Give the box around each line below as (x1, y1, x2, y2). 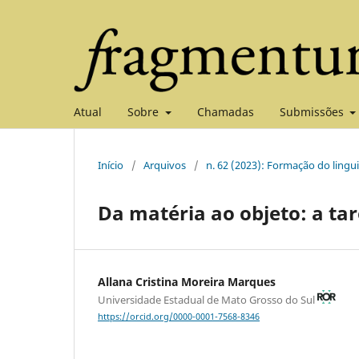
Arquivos (143, 157, 186, 172)
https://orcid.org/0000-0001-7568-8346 (98, 310, 260, 322)
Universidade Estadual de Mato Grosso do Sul (98, 292, 317, 307)
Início (98, 157, 123, 172)
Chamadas (196, 103, 254, 119)
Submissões (279, 103, 347, 119)
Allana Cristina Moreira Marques (98, 273, 276, 289)
